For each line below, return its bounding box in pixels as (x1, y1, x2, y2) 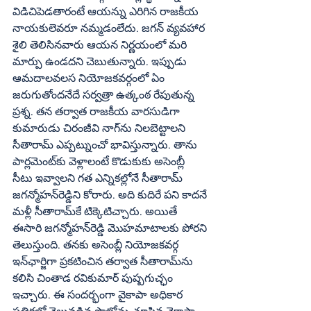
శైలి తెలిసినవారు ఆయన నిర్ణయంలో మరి (12, 38, 190, 51)
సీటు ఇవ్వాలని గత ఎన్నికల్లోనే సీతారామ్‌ (12, 171, 183, 184)
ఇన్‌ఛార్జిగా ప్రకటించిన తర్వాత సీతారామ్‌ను (12, 255, 28, 267)
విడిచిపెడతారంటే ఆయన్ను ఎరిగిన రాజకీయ (12, 5, 201, 17)
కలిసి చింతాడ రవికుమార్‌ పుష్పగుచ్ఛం (12, 271, 119, 284)
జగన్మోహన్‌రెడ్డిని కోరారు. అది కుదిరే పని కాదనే (12, 188, 58, 201)
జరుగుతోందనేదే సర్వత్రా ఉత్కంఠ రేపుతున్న (12, 88, 197, 101)
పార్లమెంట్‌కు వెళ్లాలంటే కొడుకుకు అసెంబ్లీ (12, 155, 56, 167)
